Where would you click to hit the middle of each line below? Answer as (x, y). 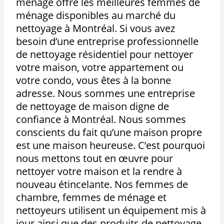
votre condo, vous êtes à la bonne (94, 80)
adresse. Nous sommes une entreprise (106, 93)
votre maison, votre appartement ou (100, 67)
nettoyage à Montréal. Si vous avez (96, 28)
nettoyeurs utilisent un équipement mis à (111, 210)
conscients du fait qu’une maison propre (109, 132)
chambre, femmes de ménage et (91, 197)
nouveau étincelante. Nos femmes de (102, 184)
